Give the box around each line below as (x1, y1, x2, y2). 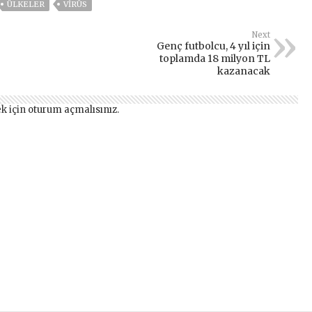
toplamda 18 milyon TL (159, 52, 270, 65)
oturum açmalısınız (27, 103, 117, 116)
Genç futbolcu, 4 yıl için (157, 39, 270, 52)
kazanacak (217, 64, 270, 77)
